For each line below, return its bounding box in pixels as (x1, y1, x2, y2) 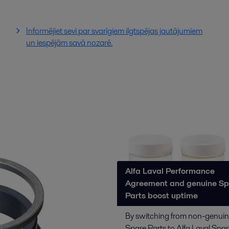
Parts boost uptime (125, 189, 198, 201)
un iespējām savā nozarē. (26, 37, 113, 49)
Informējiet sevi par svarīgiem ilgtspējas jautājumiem (26, 25, 203, 37)
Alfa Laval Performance (125, 165, 215, 177)
